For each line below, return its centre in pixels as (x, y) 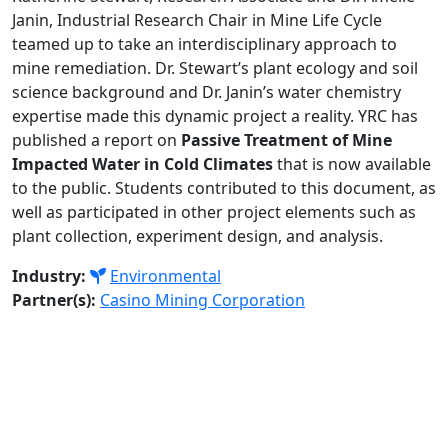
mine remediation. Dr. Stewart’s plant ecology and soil (215, 68)
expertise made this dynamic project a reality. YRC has (215, 116)
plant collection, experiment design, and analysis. (197, 236)
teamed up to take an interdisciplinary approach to (204, 44)
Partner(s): (54, 300)
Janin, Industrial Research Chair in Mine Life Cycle (197, 20)
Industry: (49, 276)
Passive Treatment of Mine (286, 140)
